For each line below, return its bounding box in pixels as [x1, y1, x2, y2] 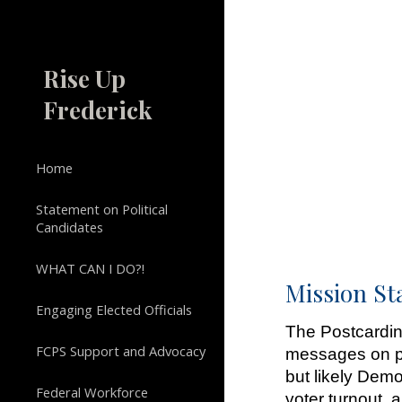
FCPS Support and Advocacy [36, 342, 205, 360]
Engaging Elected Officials [36, 301, 192, 319]
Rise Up [43, 62, 126, 94]
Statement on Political [36, 200, 168, 218]
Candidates [36, 218, 103, 236]
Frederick [43, 93, 153, 126]
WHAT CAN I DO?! [36, 259, 144, 277]
